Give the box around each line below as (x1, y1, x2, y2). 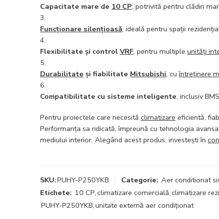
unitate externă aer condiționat (95, 200, 194, 210)
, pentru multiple (133, 46, 187, 56)
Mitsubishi (130, 68, 166, 79)
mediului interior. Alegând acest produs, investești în (40, 134, 208, 145)
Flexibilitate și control (40, 46, 120, 56)
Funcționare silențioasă (40, 23, 122, 34)
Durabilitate (40, 68, 84, 79)
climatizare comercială (97, 187, 169, 197)
